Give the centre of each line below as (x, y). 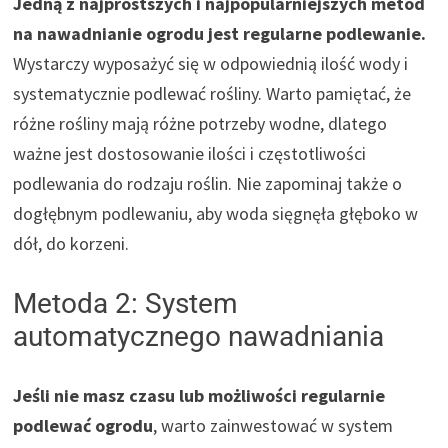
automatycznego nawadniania (199, 336)
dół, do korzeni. (71, 243)
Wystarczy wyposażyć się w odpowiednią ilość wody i (211, 63)
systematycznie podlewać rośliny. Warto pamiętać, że (212, 93)
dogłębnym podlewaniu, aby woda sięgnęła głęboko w (216, 213)
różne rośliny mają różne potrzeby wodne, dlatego (200, 123)
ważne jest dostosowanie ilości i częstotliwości (190, 153)
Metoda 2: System (126, 303)
